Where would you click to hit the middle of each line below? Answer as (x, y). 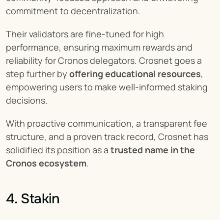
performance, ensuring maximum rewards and (99, 47)
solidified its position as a (58, 150)
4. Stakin (33, 199)
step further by (38, 74)
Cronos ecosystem (46, 163)
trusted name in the (153, 150)
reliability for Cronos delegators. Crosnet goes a (104, 60)
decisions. (27, 100)
